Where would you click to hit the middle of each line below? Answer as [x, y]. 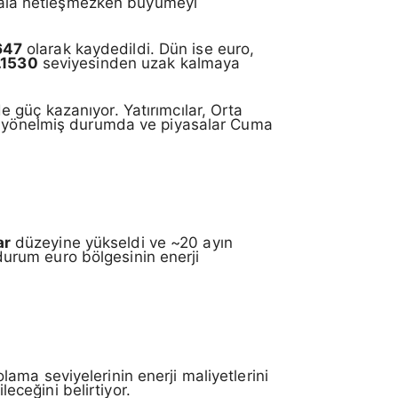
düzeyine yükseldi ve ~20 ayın [121, 243]
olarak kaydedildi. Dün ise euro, [138, 49]
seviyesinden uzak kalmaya [139, 64]
